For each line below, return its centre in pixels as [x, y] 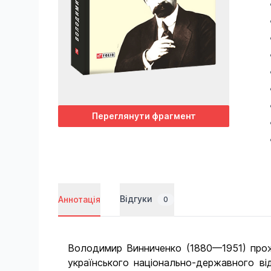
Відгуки [137, 199]
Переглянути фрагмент [144, 116]
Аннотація [79, 199]
